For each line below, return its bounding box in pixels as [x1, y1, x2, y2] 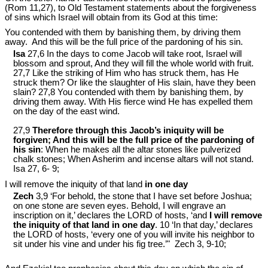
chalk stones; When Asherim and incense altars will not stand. [13, 154, 254, 165]
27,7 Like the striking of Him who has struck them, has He [13, 68, 239, 78]
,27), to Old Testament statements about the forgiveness [38, 3, 257, 13]
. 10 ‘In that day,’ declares [155, 220, 253, 230]
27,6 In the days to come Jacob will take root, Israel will [25, 49, 242, 59]
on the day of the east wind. [13, 106, 120, 117]
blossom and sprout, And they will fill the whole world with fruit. [13, 59, 254, 69]
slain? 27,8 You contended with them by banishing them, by [13, 87, 243, 98]
